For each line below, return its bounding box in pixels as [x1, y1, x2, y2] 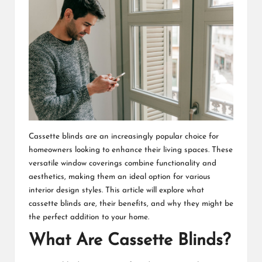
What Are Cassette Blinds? [29, 232, 230, 249]
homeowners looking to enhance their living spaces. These [29, 146, 233, 154]
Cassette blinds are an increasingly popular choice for [29, 132, 219, 140]
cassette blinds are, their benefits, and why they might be [29, 199, 233, 208]
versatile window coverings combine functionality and [29, 159, 216, 167]
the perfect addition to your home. [29, 213, 149, 221]
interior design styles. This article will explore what [29, 186, 204, 194]
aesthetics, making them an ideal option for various [29, 173, 211, 181]
